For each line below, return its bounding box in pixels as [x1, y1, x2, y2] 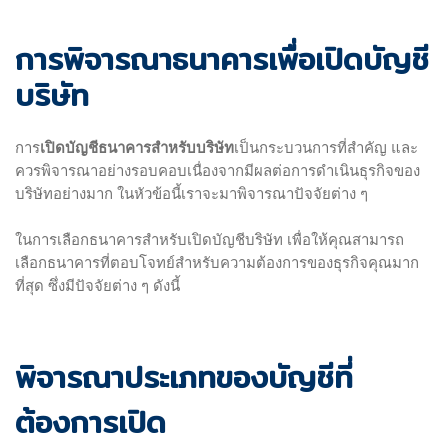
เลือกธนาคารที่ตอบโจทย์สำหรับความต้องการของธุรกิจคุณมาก [15, 254, 419, 271]
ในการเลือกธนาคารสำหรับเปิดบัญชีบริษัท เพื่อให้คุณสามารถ [15, 231, 404, 248]
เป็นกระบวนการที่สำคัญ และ [234, 139, 418, 156]
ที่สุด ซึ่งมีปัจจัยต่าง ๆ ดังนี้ [15, 277, 180, 294]
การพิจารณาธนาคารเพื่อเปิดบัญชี [15, 34, 429, 83]
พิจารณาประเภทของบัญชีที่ [15, 352, 353, 401]
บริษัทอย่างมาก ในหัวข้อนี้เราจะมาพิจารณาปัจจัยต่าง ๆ [15, 185, 368, 202]
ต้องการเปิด [15, 397, 166, 446]
